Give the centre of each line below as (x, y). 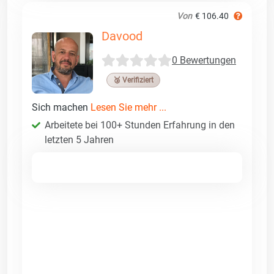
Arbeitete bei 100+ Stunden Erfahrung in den (140, 125)
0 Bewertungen (204, 61)
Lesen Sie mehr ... (128, 107)
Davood (122, 36)
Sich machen (61, 107)
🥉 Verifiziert (133, 80)
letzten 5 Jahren (79, 139)
